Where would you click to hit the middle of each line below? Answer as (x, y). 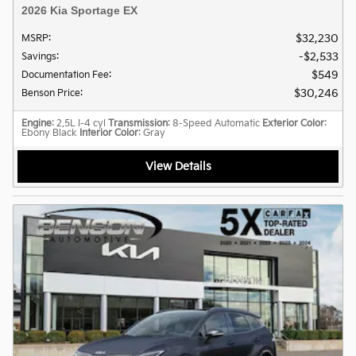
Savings (39, 56)
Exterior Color (293, 123)
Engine (37, 123)
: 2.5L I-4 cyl (79, 123)
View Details (178, 167)
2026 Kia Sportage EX (79, 10)
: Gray (152, 133)
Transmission (138, 123)
